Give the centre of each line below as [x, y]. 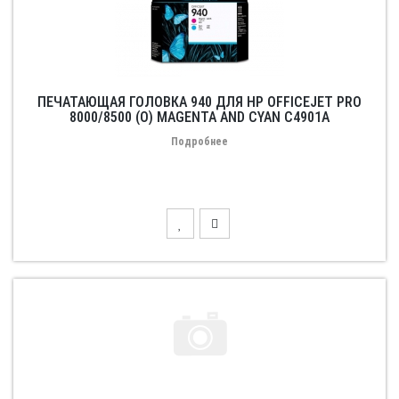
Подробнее [199, 142]
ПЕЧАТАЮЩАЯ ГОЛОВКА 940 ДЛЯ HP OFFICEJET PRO [199, 102]
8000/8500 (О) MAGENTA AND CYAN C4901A [199, 117]
